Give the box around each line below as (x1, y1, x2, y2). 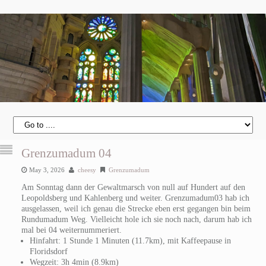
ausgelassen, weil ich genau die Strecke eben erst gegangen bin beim (21, 204, 251, 213)
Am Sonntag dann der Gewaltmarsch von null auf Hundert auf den (21, 182, 245, 192)
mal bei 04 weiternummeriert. (21, 225, 122, 235)
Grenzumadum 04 (21, 145, 112, 160)
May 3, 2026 (28, 166, 65, 173)
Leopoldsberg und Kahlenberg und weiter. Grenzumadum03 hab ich (21, 193, 249, 202)
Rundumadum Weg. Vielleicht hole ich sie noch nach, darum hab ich (21, 214, 252, 224)
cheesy (77, 166, 96, 173)
